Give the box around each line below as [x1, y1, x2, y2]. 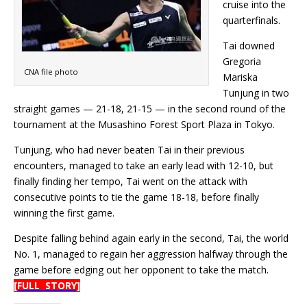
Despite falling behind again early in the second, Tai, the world [14, 232, 288, 245]
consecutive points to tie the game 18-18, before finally [14, 191, 259, 204]
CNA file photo [24, 66, 78, 77]
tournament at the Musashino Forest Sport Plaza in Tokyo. [14, 118, 275, 132]
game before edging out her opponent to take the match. [14, 263, 269, 277]
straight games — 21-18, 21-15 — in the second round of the [14, 102, 286, 116]
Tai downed [223, 39, 275, 53]
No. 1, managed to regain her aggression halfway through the [14, 247, 288, 261]
